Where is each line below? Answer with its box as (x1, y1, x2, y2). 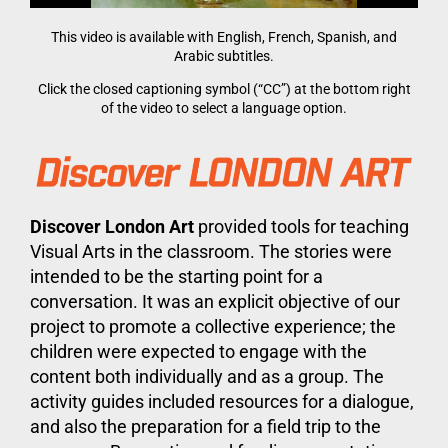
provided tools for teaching (194, 216, 409, 238)
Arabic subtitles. (174, 48, 274, 64)
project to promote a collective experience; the (30, 316, 396, 338)
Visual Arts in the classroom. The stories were (30, 241, 392, 263)
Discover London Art (30, 216, 194, 238)
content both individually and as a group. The (30, 366, 384, 388)
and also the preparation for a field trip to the (30, 416, 381, 438)
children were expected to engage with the (30, 341, 367, 363)
